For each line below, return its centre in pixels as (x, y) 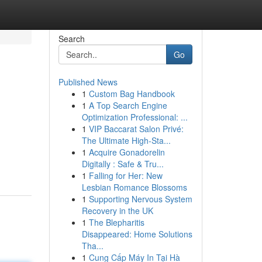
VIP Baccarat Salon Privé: (136, 129)
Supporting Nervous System (140, 199)
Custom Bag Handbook (132, 94)
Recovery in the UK (117, 211)
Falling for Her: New (125, 175)
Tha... (92, 246)
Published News (88, 82)
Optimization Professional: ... (135, 117)
